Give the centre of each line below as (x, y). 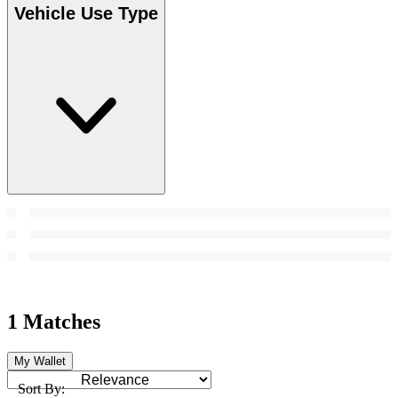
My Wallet (40, 361)
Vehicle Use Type (86, 14)
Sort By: (41, 388)
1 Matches (54, 321)
